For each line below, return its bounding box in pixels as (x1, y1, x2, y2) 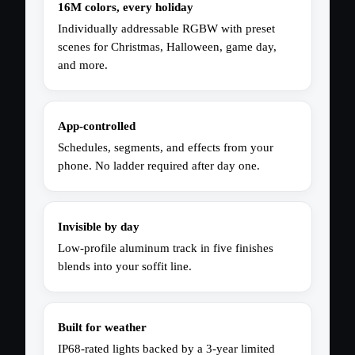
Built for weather (58, 321, 147, 334)
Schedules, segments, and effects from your (58, 141, 273, 155)
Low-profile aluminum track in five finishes (58, 242, 273, 255)
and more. (58, 59, 108, 72)
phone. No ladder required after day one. (58, 159, 260, 173)
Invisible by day (58, 220, 139, 234)
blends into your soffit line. (58, 260, 192, 273)
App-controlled (58, 120, 136, 133)
